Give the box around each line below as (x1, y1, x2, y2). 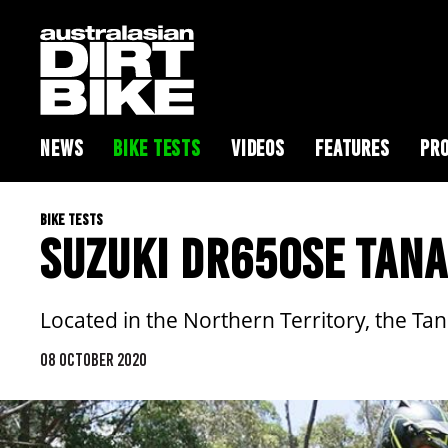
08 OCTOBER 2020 (40, 349, 147, 371)
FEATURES (315, 135, 390, 162)
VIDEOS (230, 135, 286, 162)
